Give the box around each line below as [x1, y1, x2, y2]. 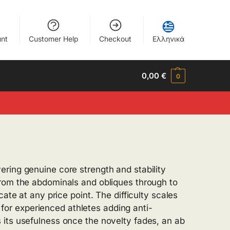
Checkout [99, 34, 132, 43]
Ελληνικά [152, 34, 184, 43]
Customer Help [28, 34, 79, 43]
